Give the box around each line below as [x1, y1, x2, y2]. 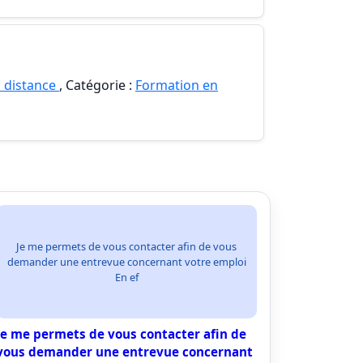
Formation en [135, 76, 218, 94]
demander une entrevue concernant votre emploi [6, 254, 246, 269]
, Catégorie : [59, 76, 135, 94]
